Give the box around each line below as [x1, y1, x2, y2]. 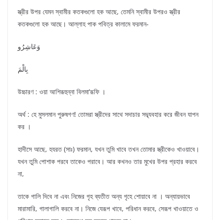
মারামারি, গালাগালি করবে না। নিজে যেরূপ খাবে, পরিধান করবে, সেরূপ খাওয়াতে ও [18, 204, 198, 214]
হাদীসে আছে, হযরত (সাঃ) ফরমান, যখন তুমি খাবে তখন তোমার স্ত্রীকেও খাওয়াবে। [18, 144, 199, 154]
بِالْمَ [18, 64, 28, 74]
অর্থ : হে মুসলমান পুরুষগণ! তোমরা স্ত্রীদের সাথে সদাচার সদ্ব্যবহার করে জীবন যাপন [18, 110, 198, 119]
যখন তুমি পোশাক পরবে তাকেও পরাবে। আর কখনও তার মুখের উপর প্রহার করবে [18, 157, 197, 166]
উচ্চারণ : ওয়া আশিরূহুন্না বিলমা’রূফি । [18, 87, 106, 97]
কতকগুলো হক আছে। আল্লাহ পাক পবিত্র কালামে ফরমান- [18, 19, 149, 29]
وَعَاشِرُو [18, 42, 40, 52]
